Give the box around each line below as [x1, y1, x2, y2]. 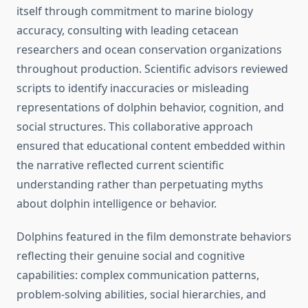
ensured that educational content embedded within [16, 138, 285, 154]
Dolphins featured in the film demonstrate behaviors [16, 229, 291, 245]
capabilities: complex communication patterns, [16, 267, 259, 283]
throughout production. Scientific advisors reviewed [16, 61, 288, 77]
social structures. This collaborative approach [16, 119, 253, 135]
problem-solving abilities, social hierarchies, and [16, 287, 266, 302]
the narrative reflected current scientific [16, 157, 224, 173]
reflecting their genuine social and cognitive [16, 248, 245, 264]
